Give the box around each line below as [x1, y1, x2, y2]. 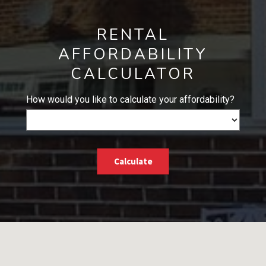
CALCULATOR [71, 64, 195, 84]
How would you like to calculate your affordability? [26, 94, 235, 105]
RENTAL [97, 24, 169, 45]
